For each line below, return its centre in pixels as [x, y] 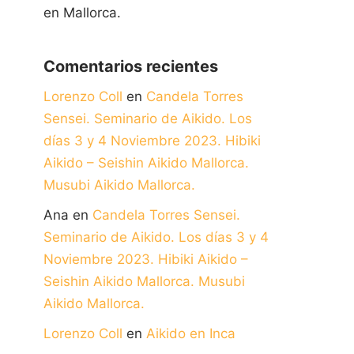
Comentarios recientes [131, 66]
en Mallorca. [82, 13]
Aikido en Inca [191, 333]
